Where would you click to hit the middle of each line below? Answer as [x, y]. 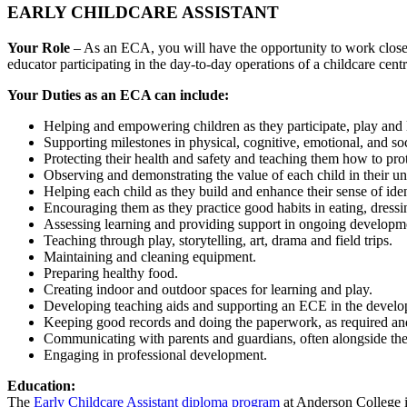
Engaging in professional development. [155, 354]
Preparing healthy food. [111, 273]
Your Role [39, 47]
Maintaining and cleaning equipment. [150, 256]
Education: [41, 385]
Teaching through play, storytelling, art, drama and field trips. [218, 240]
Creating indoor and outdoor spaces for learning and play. [208, 289]
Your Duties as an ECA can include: [118, 94]
